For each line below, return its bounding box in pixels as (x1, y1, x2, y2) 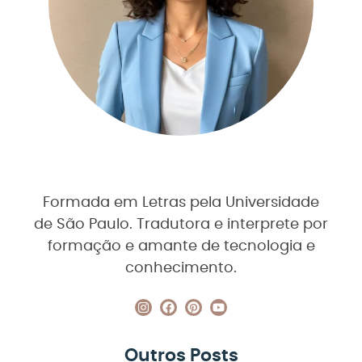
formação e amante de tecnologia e (47, 238, 315, 254)
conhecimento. (125, 260, 237, 276)
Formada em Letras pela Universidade (43, 195, 319, 210)
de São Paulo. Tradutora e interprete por (34, 217, 328, 232)
